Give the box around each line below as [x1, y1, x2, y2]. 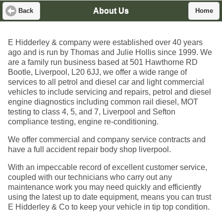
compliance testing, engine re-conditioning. [8, 117, 161, 126]
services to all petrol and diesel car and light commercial [8, 78, 204, 87]
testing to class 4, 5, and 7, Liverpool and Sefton [8, 108, 175, 116]
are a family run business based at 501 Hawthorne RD [8, 58, 198, 67]
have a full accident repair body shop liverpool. [8, 145, 171, 154]
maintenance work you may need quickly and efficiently [8, 183, 201, 192]
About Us [93, 6, 129, 15]
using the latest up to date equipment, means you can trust [8, 193, 211, 202]
